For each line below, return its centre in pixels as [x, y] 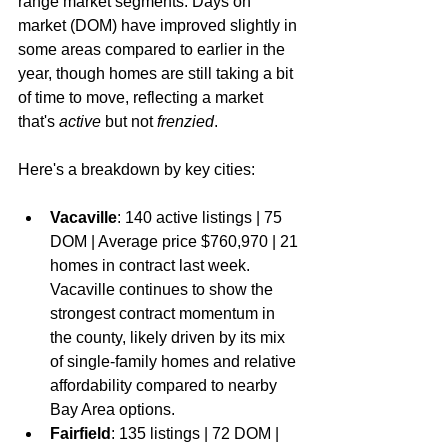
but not [129, 121]
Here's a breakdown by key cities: [136, 169]
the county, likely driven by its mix [169, 337]
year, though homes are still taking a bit [157, 73]
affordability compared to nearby [165, 385]
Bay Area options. [112, 409]
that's [38, 121]
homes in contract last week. [152, 265]
